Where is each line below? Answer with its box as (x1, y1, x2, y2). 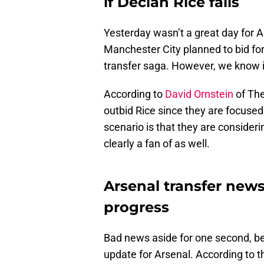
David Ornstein (165, 88, 233, 101)
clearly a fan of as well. (104, 137, 210, 150)
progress (104, 199, 169, 216)
